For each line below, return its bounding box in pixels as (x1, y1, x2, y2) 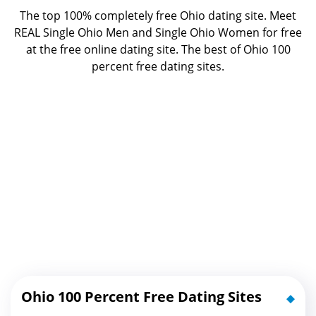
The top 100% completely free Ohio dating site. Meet (20, 8, 296, 24)
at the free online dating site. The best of (25, 42, 243, 58)
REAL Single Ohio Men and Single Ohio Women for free (14, 25, 302, 41)
